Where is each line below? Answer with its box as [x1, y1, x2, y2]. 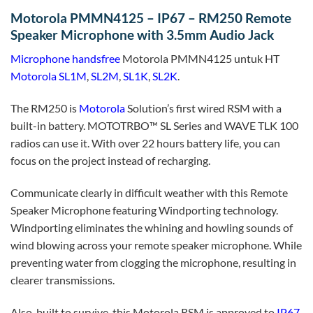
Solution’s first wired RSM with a [125, 101, 282, 115]
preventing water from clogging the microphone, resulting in [10, 256, 296, 270]
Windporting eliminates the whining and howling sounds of [10, 221, 293, 235]
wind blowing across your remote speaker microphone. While [10, 238, 302, 252]
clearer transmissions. [10, 273, 115, 287]
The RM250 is [10, 101, 79, 115]
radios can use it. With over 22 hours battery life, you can [10, 136, 280, 150]
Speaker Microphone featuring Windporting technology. [10, 203, 278, 217]
